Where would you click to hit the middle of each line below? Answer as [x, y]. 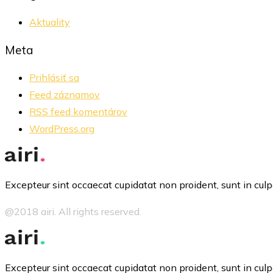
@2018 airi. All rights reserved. [73, 212]
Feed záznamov [65, 95]
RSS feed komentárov [78, 112]
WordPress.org [62, 129]
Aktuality [50, 22]
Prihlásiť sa [54, 78]
